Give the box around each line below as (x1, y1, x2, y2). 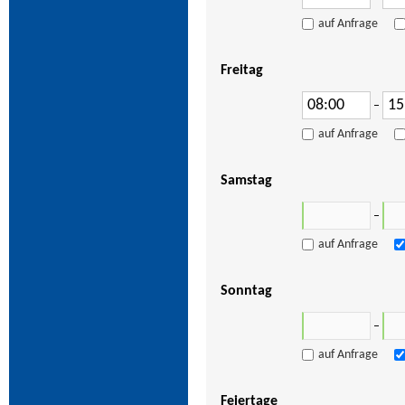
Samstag (220, 174, 272, 188)
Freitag (220, 63, 263, 78)
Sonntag (220, 284, 272, 298)
